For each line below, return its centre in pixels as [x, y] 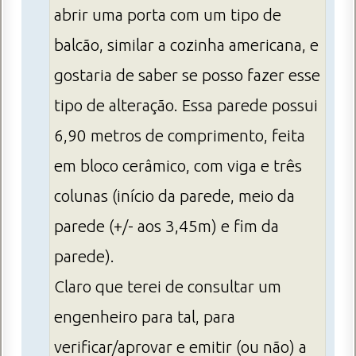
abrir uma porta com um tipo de [168, 14]
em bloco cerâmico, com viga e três [178, 165]
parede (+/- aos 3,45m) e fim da [166, 226]
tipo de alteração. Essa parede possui [186, 105]
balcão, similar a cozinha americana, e [186, 44]
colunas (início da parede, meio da [174, 195]
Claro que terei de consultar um [168, 286]
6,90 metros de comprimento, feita [180, 135]
